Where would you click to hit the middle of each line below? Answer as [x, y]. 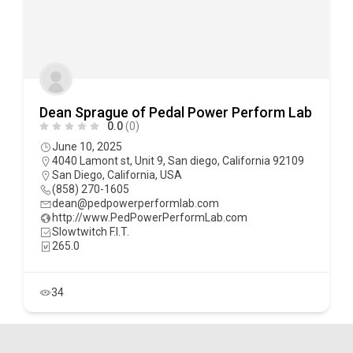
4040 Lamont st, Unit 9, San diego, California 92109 [178, 161]
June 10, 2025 [87, 147]
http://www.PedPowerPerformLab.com [150, 217]
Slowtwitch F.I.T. [91, 232]
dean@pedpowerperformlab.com [136, 203]
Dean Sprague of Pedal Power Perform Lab [176, 112]
